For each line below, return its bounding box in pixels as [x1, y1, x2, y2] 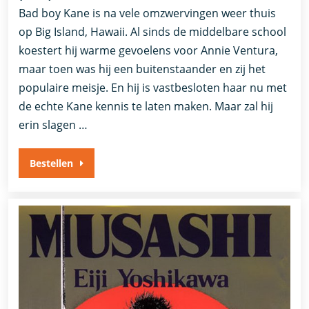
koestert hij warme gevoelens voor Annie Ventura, [19, 43, 279, 59]
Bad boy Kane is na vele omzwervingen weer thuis [19, 6, 277, 21]
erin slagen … [19, 117, 88, 133]
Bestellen [30, 157, 74, 170]
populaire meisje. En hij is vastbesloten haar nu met [19, 80, 288, 96]
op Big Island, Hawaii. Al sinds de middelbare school [19, 24, 287, 40]
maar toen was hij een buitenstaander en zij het [19, 61, 266, 77]
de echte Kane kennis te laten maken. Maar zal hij [19, 99, 274, 114]
